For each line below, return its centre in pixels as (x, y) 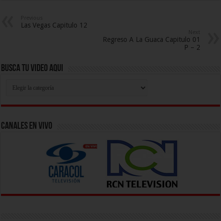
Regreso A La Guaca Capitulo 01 (151, 39)
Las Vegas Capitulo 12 (54, 25)
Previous (32, 18)
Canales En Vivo (27, 126)
